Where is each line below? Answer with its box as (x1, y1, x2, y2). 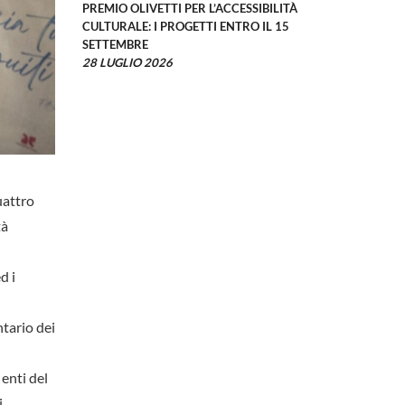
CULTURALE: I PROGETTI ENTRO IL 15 (82, 19, 289, 34)
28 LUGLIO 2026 (82, 55, 173, 71)
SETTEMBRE (82, 37, 148, 52)
